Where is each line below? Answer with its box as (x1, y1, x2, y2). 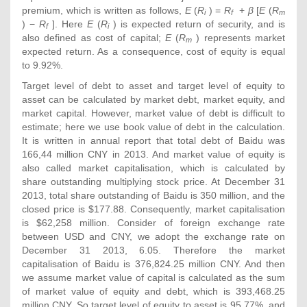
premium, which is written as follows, (22, 4, 185, 16)
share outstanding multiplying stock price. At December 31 (22, 175, 285, 187)
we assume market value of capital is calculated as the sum (22, 271, 285, 283)
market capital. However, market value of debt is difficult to (22, 107, 285, 119)
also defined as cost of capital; (22, 32, 165, 43)
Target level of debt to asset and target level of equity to (22, 79, 285, 91)
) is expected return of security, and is (109, 18, 285, 29)
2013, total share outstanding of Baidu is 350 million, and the (22, 189, 285, 201)
